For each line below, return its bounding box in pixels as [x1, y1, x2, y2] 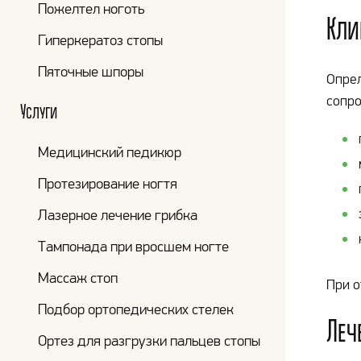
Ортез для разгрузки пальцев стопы [38, 332, 260, 349]
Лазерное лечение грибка [38, 206, 197, 223]
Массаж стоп [38, 269, 118, 286]
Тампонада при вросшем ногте [38, 238, 229, 255]
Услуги [20, 101, 57, 122]
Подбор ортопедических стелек [38, 301, 234, 317]
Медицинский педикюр [38, 143, 181, 160]
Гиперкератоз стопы [38, 31, 163, 48]
